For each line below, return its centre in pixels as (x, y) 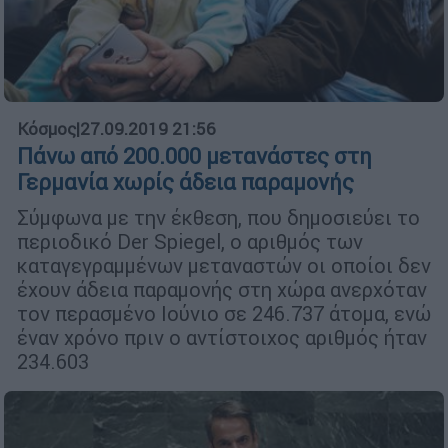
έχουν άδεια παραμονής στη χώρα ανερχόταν (222, 290)
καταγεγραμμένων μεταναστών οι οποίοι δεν (224, 266)
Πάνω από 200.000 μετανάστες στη (194, 157)
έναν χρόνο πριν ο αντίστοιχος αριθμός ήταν (222, 338)
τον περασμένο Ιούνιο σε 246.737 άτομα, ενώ (224, 314)
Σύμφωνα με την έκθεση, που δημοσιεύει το (218, 218)
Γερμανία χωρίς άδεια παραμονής (185, 183)
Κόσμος (46, 129)
